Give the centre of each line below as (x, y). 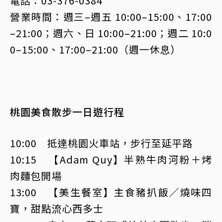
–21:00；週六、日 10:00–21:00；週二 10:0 (111, 33)
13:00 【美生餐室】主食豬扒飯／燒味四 (111, 192)
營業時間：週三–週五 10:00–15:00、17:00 (111, 17)
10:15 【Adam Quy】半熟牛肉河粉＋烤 (111, 159)
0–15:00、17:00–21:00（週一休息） (95, 49)
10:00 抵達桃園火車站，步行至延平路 (101, 143)
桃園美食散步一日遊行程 (67, 112)
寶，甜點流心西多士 (57, 208)
